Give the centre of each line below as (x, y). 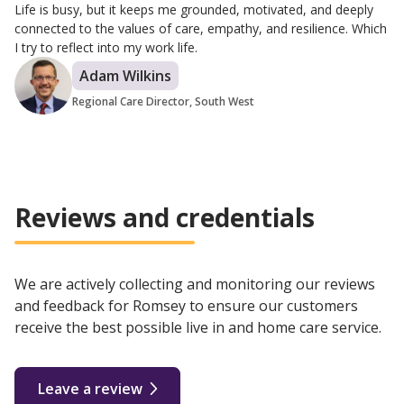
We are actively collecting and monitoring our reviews (195, 285)
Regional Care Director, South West (163, 102)
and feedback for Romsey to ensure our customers (186, 306)
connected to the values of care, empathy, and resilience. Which (201, 29)
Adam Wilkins (125, 76)
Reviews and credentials (165, 218)
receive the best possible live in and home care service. (198, 328)
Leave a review (90, 389)
